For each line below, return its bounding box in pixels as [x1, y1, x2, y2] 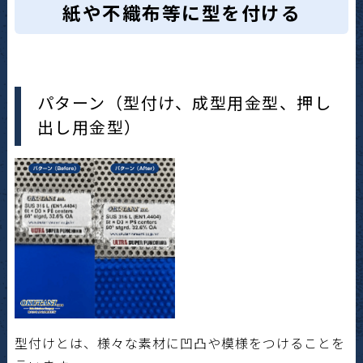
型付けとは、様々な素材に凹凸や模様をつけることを [14, 332, 345, 352]
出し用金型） [36, 115, 142, 139]
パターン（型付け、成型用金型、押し [36, 91, 332, 115]
